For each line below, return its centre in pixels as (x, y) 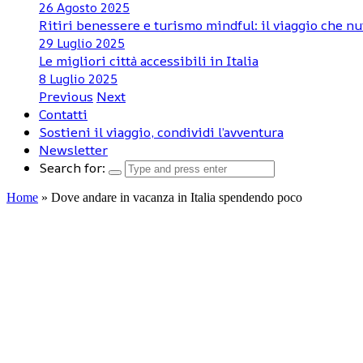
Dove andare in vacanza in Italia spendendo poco (177, 197)
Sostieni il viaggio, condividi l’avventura (161, 132)
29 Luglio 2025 (82, 43)
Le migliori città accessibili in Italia (149, 61)
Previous (66, 96)
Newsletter (73, 150)
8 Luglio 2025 (78, 79)
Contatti (63, 114)
